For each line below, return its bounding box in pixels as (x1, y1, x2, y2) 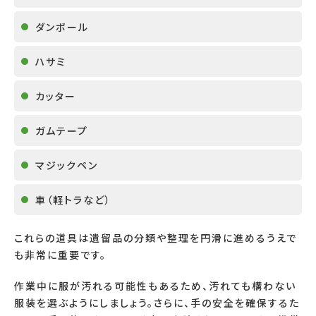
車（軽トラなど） (35, 193, 111, 207)
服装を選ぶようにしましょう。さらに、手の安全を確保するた (14, 296, 300, 310)
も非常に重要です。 (14, 248, 107, 262)
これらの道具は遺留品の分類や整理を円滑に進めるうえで (14, 231, 297, 245)
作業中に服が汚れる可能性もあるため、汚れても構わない (14, 279, 296, 293)
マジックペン (35, 158, 98, 173)
